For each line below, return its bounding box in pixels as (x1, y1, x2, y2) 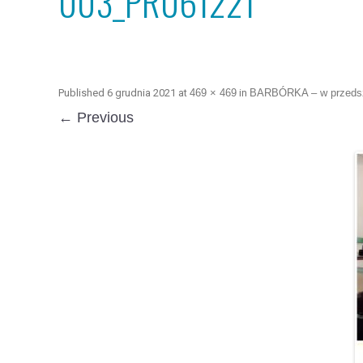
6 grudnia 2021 (107, 87, 176, 99)
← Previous (58, 109, 134, 126)
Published (58, 87, 107, 99)
